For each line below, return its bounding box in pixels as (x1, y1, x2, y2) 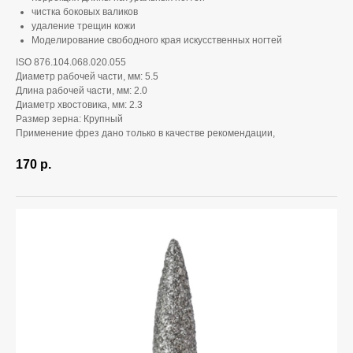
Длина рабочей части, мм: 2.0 (16, 85, 147, 96)
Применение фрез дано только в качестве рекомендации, (16, 128, 275, 139)
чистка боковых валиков (32, 6, 138, 17)
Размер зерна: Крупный (16, 113, 123, 124)
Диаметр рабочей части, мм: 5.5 (16, 71, 158, 82)
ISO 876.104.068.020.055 (16, 57, 126, 68)
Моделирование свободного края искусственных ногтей (32, 35, 282, 46)
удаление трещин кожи (32, 20, 136, 32)
